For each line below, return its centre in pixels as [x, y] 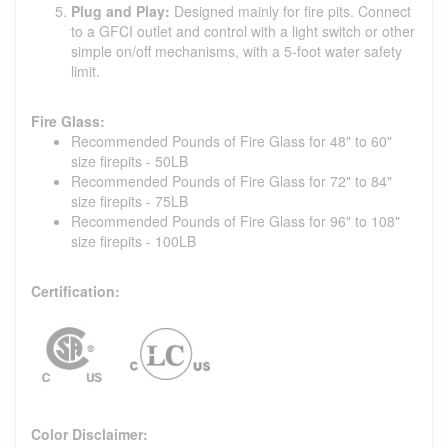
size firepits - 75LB [129, 200]
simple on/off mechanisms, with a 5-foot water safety [236, 50]
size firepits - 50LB [129, 160]
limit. [85, 70]
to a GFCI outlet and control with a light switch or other [243, 30]
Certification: [75, 290]
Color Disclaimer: [89, 433]
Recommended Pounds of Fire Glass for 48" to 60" [231, 140]
